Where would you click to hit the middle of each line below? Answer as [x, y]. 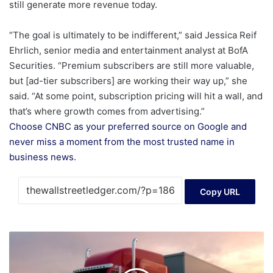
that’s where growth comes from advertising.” [108, 112]
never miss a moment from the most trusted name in [122, 142]
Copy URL [220, 191]
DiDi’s [18, 250]
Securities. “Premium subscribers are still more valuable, [132, 66]
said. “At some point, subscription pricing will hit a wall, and [136, 96]
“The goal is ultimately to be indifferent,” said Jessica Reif [133, 35]
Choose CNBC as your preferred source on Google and [128, 127]
